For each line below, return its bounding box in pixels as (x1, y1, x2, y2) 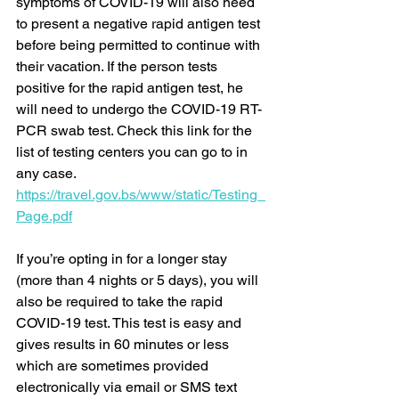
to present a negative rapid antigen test (16, 15, 264, 33)
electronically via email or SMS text (16, 379, 240, 396)
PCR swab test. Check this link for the (16, 122, 256, 140)
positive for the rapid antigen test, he (16, 79, 247, 97)
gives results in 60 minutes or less (16, 336, 232, 354)
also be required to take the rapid (16, 293, 226, 311)
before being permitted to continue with (16, 37, 264, 54)
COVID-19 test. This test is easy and (16, 314, 245, 332)
